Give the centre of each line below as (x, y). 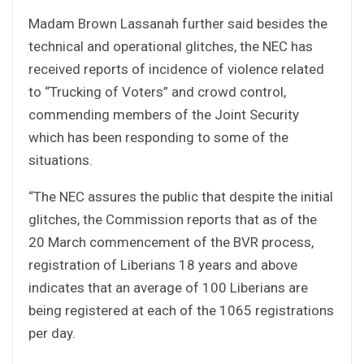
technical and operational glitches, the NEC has (171, 46)
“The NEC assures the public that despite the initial (181, 196)
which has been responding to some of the (158, 137)
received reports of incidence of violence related (176, 69)
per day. (52, 333)
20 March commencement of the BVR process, (171, 242)
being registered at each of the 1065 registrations (181, 310)
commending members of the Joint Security (164, 114)
